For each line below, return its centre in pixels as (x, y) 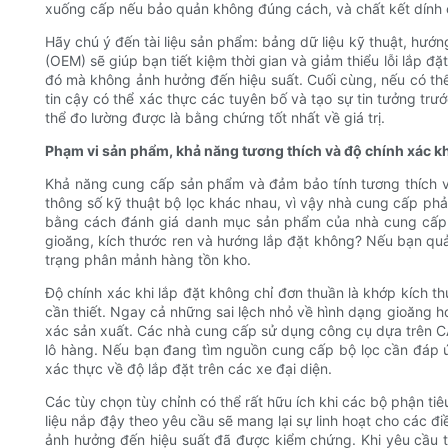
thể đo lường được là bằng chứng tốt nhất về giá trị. (215, 118)
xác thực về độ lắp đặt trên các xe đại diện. (188, 369)
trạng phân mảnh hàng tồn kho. (148, 260)
